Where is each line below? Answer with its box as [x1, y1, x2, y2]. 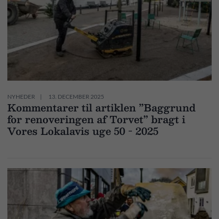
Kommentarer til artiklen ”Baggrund [7, 99, 196, 116]
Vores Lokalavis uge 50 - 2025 [7, 122, 158, 139]
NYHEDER [7, 92, 35, 100]
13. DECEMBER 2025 [48, 92, 104, 100]
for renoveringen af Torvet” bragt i [7, 110, 185, 128]
